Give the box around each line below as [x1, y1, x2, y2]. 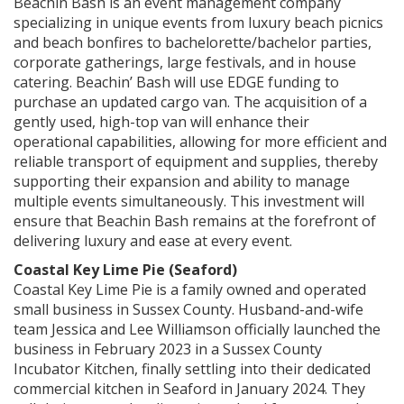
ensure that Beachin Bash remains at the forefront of [14, 210, 376, 231]
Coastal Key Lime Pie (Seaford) [14, 259, 237, 280]
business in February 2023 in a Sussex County [14, 338, 322, 359]
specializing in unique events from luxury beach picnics [14, 12, 383, 32]
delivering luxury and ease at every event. [14, 230, 292, 251]
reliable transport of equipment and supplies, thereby [14, 151, 378, 171]
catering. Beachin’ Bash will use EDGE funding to [14, 71, 339, 92]
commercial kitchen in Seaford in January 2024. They [14, 378, 365, 399]
